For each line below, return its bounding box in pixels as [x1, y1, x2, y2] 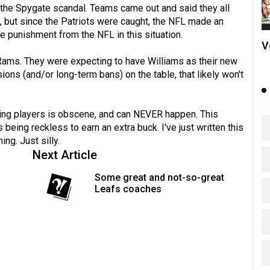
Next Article [33, 148, 97, 163]
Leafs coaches [94, 183, 162, 195]
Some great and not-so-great [94, 172, 224, 184]
